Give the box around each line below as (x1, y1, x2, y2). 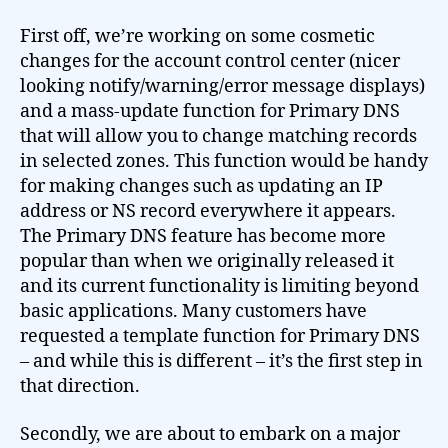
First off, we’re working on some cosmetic (20, 25, 375, 48)
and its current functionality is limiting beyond (20, 275, 419, 298)
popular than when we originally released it (20, 250, 394, 273)
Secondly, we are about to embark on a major (20, 422, 400, 446)
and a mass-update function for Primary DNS (20, 100, 400, 123)
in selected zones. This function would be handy (20, 150, 428, 173)
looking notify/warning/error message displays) (20, 75, 425, 98)
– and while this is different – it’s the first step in (20, 350, 423, 373)
